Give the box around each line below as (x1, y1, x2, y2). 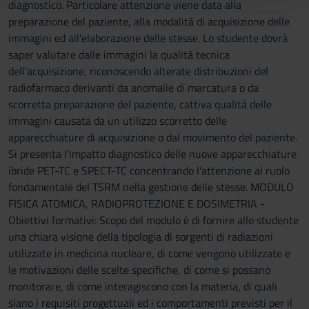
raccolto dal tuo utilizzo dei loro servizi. (16, 23, 203, 36)
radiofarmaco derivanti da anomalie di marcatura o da (8, 79, 259, 96)
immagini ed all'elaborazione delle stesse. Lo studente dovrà (8, 30, 288, 46)
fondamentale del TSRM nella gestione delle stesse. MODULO (8, 179, 294, 195)
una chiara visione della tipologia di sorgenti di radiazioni (8, 228, 273, 245)
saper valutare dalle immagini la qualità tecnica (8, 46, 230, 63)
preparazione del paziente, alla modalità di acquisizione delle (8, 13, 290, 30)
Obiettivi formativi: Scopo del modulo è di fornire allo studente (8, 212, 299, 228)
